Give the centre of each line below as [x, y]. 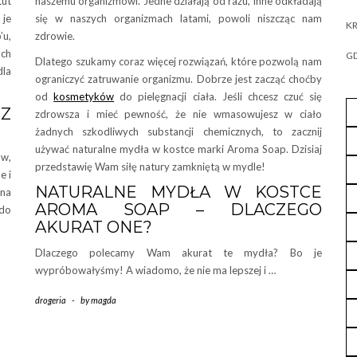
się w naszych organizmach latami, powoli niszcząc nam [178, 18]
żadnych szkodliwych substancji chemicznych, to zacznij [178, 131]
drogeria [51, 300]
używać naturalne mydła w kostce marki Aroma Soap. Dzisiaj [178, 149]
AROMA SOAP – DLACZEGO [178, 210]
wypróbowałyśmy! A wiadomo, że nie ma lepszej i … [155, 270]
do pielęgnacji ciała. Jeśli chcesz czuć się [218, 96]
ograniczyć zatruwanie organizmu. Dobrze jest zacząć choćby [178, 79]
